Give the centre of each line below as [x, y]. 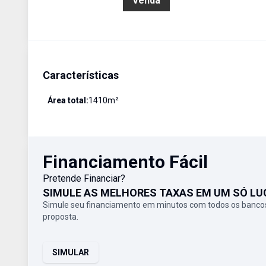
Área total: [68, 100]
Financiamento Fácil [125, 162]
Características [81, 75]
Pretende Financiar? [84, 178]
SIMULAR [71, 252]
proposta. [61, 217]
